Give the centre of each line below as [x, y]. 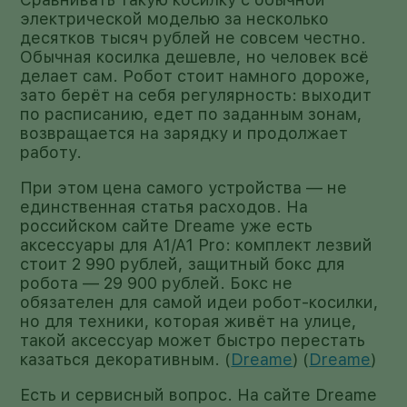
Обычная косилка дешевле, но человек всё [195, 56]
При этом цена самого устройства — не [184, 187]
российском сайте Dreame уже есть [167, 225]
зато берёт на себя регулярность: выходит [196, 94]
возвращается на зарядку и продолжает [184, 133]
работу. [51, 152]
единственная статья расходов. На [164, 206]
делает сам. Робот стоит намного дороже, [196, 75]
